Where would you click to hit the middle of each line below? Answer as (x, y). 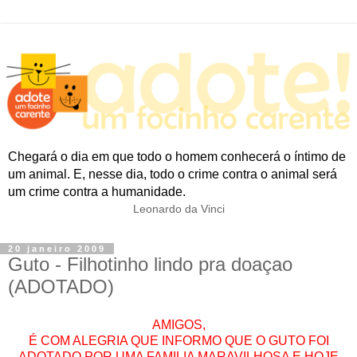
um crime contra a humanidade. (97, 191)
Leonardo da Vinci (178, 208)
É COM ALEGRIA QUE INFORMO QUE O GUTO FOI (178, 340)
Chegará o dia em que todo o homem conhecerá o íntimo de (177, 156)
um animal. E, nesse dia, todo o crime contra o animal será (173, 174)
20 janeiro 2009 (57, 249)
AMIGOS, (178, 324)
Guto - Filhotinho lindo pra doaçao (150, 265)
